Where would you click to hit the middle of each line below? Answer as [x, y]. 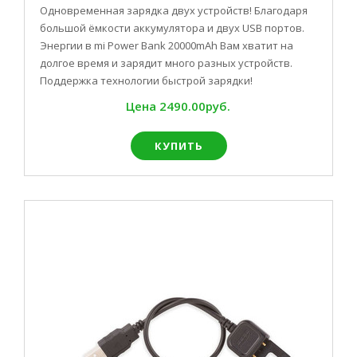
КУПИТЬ [178, 146]
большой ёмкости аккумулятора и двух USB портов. [172, 28]
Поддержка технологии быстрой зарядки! [146, 80]
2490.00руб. [194, 106]
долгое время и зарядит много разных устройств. [166, 63]
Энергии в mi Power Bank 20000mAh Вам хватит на [167, 45]
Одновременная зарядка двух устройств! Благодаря [174, 10]
